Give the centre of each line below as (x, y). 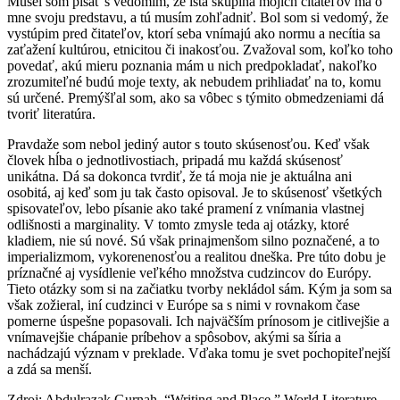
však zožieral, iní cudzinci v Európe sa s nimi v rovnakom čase (183, 305)
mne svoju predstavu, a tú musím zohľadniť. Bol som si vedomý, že (198, 18)
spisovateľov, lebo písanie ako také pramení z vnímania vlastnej (186, 209)
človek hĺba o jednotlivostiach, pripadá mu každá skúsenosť (175, 161)
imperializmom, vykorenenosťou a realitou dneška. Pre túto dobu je (196, 257)
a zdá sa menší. (50, 370)
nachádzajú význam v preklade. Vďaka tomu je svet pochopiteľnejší (199, 354)
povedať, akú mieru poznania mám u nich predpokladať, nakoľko (192, 66)
